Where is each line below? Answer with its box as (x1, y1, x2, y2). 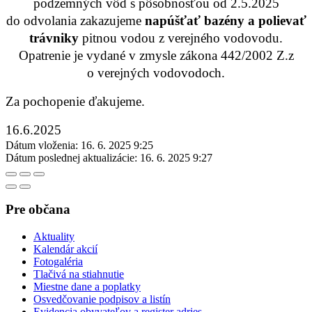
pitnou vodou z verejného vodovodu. (79, 30, 283, 45)
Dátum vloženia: (6, 139, 78, 151)
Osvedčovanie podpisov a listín (33, 293, 171, 306)
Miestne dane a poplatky (33, 281, 141, 293)
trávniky (29, 30, 79, 45)
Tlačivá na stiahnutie (33, 268, 124, 281)
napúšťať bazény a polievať (144, 13, 306, 28)
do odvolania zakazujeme (6, 13, 145, 28)
